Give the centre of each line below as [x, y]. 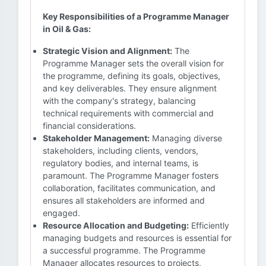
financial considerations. [89, 126]
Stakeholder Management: [96, 138]
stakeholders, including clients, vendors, [121, 151]
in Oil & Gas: [67, 29]
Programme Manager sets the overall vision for [133, 63]
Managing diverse [186, 138]
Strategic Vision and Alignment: [107, 51]
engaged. [61, 213]
